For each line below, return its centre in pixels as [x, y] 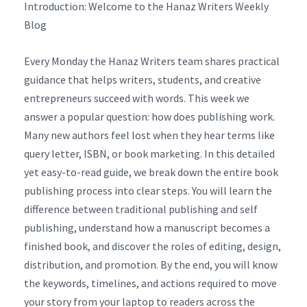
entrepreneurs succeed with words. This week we [137, 98]
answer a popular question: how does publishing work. [149, 116]
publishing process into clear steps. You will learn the [148, 190]
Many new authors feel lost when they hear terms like [149, 135]
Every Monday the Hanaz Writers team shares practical [152, 61]
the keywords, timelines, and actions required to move [150, 283]
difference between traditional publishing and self [141, 209]
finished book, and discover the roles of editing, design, [152, 246]
